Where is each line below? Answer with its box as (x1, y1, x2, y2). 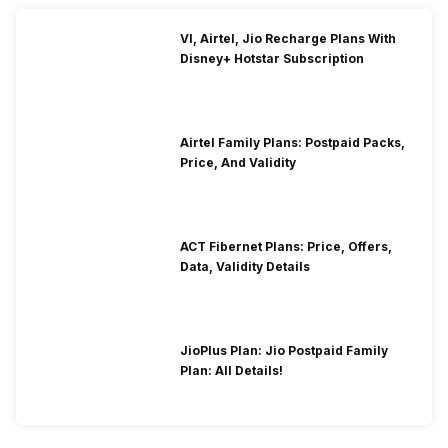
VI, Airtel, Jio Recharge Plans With (180, 31, 396, 47)
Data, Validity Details (180, 259, 310, 275)
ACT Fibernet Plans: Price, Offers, (180, 239, 392, 255)
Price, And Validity (180, 155, 296, 171)
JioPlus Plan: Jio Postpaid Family (180, 343, 388, 359)
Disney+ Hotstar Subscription (180, 51, 364, 67)
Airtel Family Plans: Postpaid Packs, (180, 135, 405, 151)
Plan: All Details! (180, 363, 283, 379)
